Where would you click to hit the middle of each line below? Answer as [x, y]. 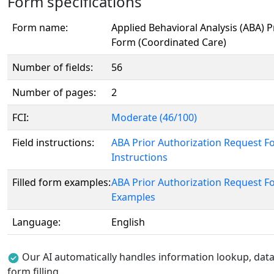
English [128, 222]
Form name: [40, 28]
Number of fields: [53, 67]
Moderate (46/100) [154, 117]
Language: [36, 222]
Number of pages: [54, 92]
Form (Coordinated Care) [169, 42]
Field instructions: [53, 143]
